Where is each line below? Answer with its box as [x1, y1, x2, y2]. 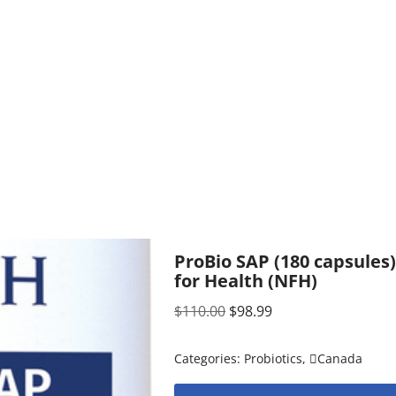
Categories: [174, 349, 245, 367]
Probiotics [244, 349, 303, 367]
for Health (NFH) [174, 268, 318, 293]
